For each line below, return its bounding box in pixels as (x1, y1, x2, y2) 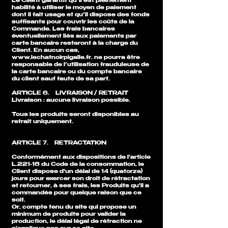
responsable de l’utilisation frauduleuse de (12, 62, 149, 68)
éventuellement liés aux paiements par (12, 34, 136, 39)
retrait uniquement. (12, 119, 73, 125)
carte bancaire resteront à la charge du (12, 41, 138, 46)
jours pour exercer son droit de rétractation (12, 176, 150, 182)
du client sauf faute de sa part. (12, 76, 111, 82)
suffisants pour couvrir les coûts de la (12, 19, 134, 25)
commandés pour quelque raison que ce (12, 190, 141, 196)
